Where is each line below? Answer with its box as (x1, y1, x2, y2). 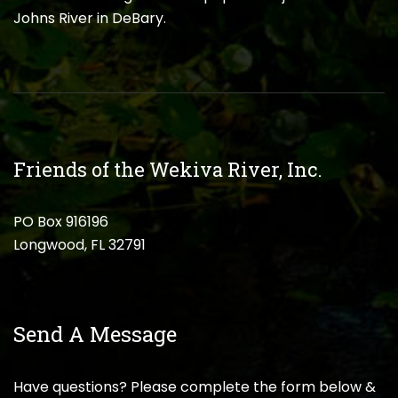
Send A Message (13, 319, 177, 348)
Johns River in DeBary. (13, 7, 166, 28)
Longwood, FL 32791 (13, 234, 146, 255)
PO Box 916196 (13, 211, 108, 232)
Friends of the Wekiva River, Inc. (13, 155, 322, 182)
